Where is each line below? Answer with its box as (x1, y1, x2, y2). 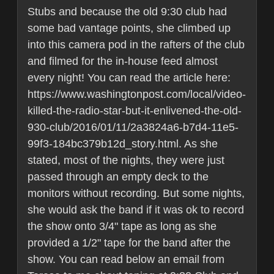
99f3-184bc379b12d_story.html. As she (28, 138, 218, 150)
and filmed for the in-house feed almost (28, 55, 218, 68)
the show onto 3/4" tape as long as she (28, 220, 217, 233)
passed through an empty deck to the (28, 171, 209, 183)
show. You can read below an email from (28, 253, 224, 266)
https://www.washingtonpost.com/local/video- (28, 88, 246, 101)
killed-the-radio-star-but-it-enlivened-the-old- (28, 105, 242, 117)
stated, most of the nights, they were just (28, 154, 224, 167)
